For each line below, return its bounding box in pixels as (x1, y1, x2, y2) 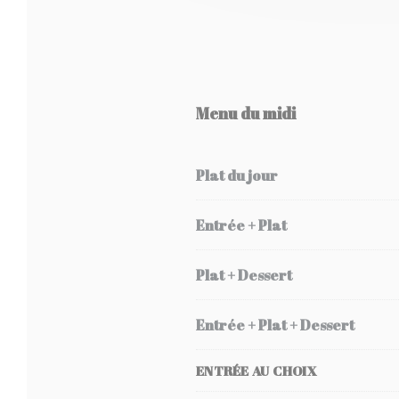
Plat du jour (196, 165, 278, 185)
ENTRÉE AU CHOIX (196, 362, 317, 379)
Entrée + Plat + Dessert (196, 314, 354, 335)
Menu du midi (196, 102, 296, 124)
